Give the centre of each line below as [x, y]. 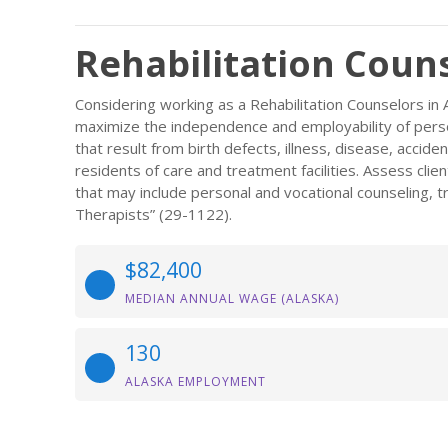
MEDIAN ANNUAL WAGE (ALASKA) [232, 298]
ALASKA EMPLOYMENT [195, 381]
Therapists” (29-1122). [153, 214]
